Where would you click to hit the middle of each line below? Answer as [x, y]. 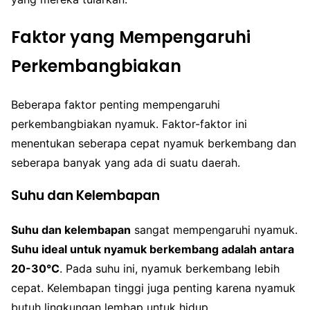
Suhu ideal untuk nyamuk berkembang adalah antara [153, 249]
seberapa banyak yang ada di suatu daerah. [126, 162]
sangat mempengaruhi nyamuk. [214, 229]
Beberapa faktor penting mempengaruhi [116, 104]
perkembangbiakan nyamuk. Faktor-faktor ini [129, 124]
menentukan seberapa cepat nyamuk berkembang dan [154, 143]
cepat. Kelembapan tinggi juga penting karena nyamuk [153, 288]
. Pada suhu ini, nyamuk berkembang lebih [170, 268]
